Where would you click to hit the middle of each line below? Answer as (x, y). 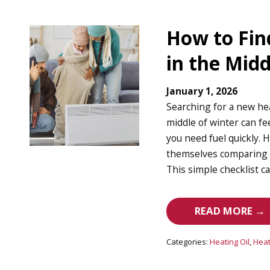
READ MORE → (230, 211)
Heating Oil (230, 241)
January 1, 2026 (202, 91)
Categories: (187, 241)
